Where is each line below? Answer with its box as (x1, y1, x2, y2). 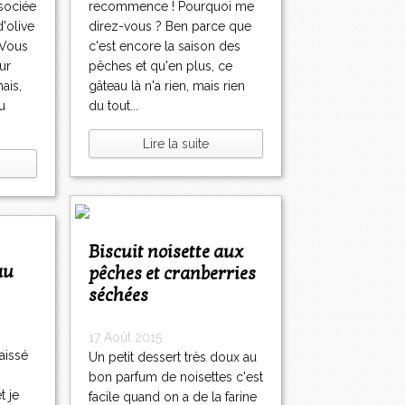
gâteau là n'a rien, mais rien (89, 79, 245, 94)
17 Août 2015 (89, 330, 162, 345)
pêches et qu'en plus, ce (89, 59, 232, 74)
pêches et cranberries (89, 263, 256, 286)
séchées (89, 285, 148, 307)
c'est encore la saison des (89, 39, 240, 54)
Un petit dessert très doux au (89, 350, 257, 365)
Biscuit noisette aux (89, 241, 99, 264)
